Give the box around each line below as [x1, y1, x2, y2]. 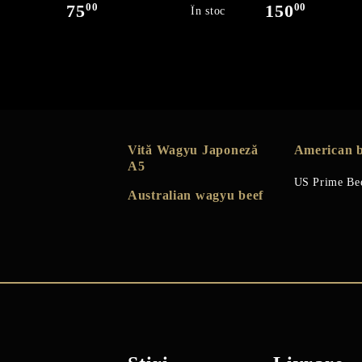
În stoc [191, 5, 225, 17]
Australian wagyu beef [128, 188, 264, 202]
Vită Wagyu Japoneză [128, 143, 259, 157]
